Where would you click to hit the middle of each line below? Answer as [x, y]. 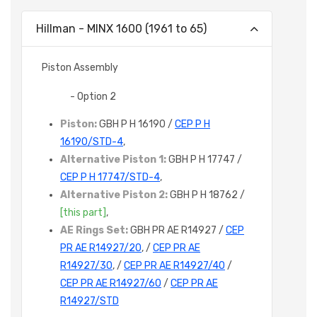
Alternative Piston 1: [114, 160]
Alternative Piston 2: [115, 195]
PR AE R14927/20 [101, 248]
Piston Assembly [80, 68]
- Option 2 [93, 97]
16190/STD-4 [92, 142]
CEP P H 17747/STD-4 [110, 178]
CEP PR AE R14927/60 [111, 284]
